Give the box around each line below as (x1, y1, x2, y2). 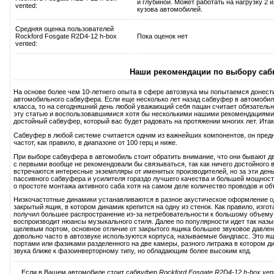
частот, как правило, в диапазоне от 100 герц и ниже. (13, 138, 177, 146)
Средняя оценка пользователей (15, 25, 114, 33)
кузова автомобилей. (137, 6, 202, 13)
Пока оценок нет (137, 32, 188, 40)
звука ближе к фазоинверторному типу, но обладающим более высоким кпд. (13, 247, 251, 255)
